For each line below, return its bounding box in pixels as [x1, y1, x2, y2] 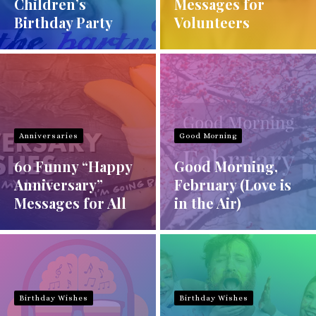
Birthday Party [14, 13, 113, 32]
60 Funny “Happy [14, 157, 132, 176]
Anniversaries [19, 131, 78, 141]
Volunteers [174, 13, 250, 32]
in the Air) [174, 193, 241, 213]
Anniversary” [14, 175, 103, 195]
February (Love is [174, 175, 291, 195]
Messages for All [14, 193, 126, 213]
